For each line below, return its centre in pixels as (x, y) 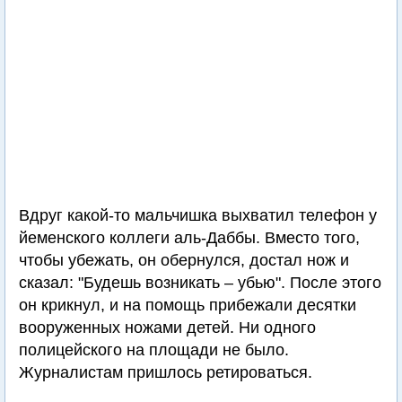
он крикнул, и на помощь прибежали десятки (188, 305)
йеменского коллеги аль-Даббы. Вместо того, (189, 238)
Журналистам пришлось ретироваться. (166, 372)
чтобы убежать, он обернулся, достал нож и (184, 260)
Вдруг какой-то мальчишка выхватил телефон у (198, 215)
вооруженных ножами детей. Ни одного (167, 328)
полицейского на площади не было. (154, 350)
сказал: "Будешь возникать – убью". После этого (200, 283)
